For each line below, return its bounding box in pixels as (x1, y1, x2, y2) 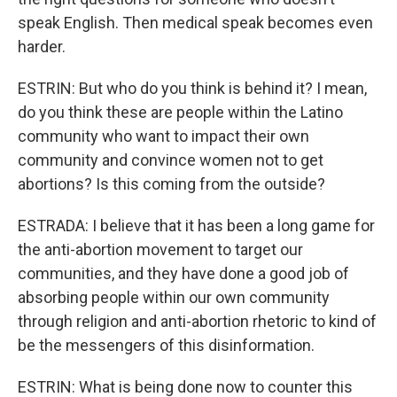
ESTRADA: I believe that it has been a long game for (18, 216, 375, 235)
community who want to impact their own (18, 127, 309, 145)
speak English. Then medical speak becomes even (18, 13, 373, 32)
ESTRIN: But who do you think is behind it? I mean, (18, 79, 367, 97)
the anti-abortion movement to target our (18, 240, 303, 259)
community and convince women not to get (18, 151, 323, 169)
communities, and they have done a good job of (18, 264, 349, 283)
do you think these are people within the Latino (18, 103, 343, 121)
